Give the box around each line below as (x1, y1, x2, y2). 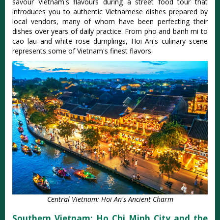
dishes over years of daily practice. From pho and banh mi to (12, 27, 208, 36)
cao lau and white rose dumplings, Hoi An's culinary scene (12, 36, 208, 46)
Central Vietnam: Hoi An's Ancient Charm (47, 194, 173, 204)
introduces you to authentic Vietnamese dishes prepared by (12, 7, 208, 17)
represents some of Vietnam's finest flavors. (12, 46, 153, 56)
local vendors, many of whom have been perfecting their (12, 17, 208, 27)
